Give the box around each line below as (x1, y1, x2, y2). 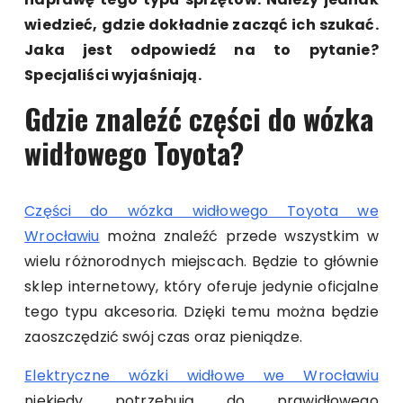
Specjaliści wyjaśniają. (24, 64, 201, 85)
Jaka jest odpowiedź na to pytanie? (24, 39, 379, 60)
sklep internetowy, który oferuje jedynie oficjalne (24, 275, 379, 297)
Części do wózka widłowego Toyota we (24, 200, 379, 221)
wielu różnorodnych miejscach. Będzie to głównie (24, 250, 379, 272)
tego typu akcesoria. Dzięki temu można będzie (24, 300, 379, 322)
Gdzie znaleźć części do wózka (24, 96, 374, 139)
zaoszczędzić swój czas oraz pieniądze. (24, 326, 302, 347)
